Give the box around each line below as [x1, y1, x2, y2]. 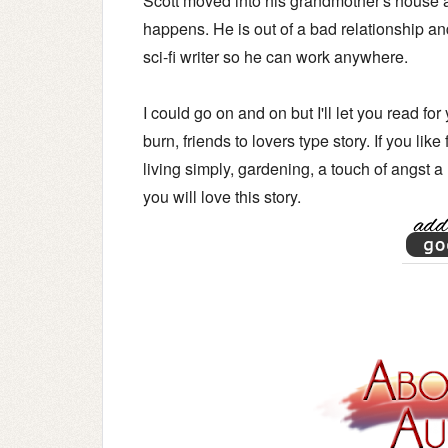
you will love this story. [143, 185, 301, 208]
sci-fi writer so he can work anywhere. [143, 45, 408, 68]
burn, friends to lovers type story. [143, 129, 374, 152]
